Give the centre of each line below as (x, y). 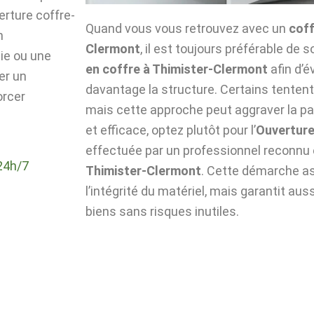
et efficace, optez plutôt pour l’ (171, 130)
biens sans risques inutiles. (162, 211)
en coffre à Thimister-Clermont (177, 69)
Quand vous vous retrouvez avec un (187, 28)
